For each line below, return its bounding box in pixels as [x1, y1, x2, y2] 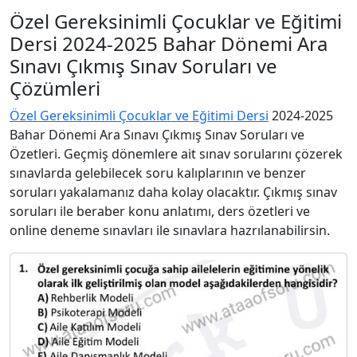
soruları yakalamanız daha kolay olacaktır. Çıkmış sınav [10, 183, 337, 201]
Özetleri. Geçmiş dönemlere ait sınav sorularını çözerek [10, 145, 343, 163]
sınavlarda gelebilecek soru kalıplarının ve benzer [10, 164, 306, 182]
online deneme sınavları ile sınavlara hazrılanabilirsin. [10, 222, 330, 239]
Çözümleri [10, 75, 100, 101]
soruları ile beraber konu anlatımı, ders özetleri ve [10, 202, 310, 220]
